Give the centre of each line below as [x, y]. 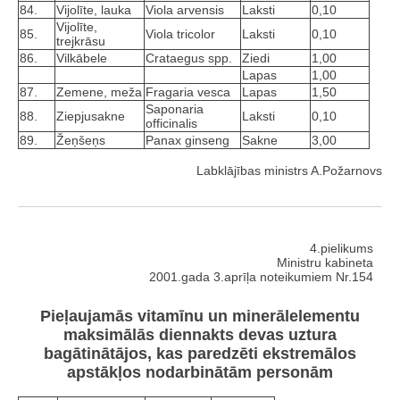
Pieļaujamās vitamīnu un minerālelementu [200, 317]
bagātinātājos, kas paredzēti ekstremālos [200, 354]
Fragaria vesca [188, 92]
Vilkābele [82, 58]
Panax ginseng [187, 140]
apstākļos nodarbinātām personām [200, 373]
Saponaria [175, 108]
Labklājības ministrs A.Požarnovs [289, 170]
